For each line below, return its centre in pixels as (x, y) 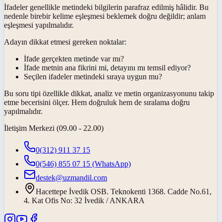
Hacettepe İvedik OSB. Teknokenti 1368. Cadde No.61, (124, 192)
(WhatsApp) (111, 164)
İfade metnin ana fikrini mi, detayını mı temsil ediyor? (107, 68)
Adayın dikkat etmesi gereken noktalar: (65, 42)
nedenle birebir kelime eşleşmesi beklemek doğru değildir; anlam (105, 16)
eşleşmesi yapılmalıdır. (39, 25)
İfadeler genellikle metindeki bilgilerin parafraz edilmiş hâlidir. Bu (106, 7)
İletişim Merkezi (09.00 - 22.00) (54, 128)
